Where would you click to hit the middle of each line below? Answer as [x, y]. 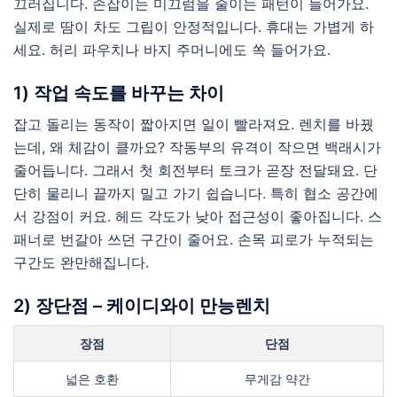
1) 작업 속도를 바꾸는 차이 [119, 93]
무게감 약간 [277, 379]
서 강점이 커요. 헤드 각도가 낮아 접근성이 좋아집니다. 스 [198, 216]
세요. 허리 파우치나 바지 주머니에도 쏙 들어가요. [172, 50]
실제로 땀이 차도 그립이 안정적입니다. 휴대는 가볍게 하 [194, 27]
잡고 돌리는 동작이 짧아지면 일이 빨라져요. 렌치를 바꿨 [194, 124]
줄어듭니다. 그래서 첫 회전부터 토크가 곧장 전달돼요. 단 [195, 170]
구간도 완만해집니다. [81, 262]
